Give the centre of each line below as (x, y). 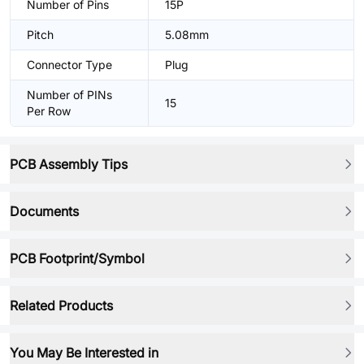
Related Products (61, 305)
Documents (44, 211)
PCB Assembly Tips (69, 164)
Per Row (49, 111)
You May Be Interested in (84, 353)
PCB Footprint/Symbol (77, 258)
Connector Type (69, 65)
